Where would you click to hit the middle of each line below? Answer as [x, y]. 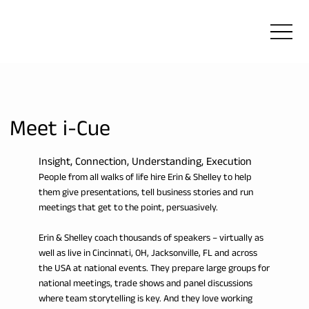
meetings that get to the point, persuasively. [128, 208]
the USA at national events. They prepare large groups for [154, 268]
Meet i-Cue [60, 132]
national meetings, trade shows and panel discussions [145, 283]
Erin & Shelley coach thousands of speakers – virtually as [151, 238]
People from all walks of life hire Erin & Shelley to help [145, 177]
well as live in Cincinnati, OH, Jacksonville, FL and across [148, 253]
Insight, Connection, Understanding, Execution [145, 163]
